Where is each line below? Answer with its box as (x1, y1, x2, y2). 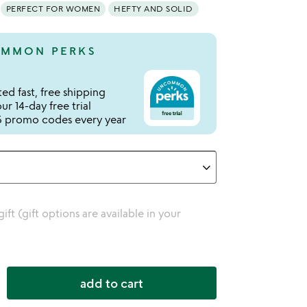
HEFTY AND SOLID (114, 3, 193, 14)
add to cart (80, 275, 144, 291)
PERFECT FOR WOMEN (5, 3, 100, 14)
